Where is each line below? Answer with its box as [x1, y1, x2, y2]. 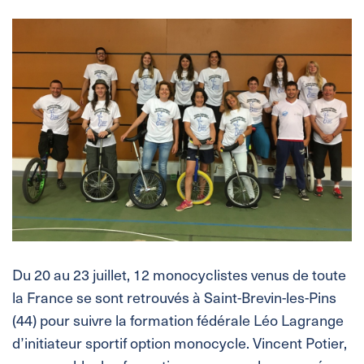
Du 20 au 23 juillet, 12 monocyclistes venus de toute [12, 263, 346, 286]
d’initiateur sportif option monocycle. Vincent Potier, [12, 331, 347, 354]
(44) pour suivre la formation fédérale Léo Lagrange [12, 309, 344, 331]
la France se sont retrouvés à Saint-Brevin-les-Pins [12, 286, 336, 309]
